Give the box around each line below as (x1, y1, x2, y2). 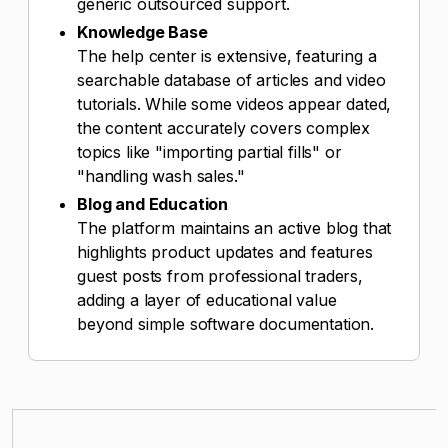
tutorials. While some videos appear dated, (77, 94, 392, 114)
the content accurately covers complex (77, 118, 371, 138)
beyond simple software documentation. (77, 314, 375, 334)
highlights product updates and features (77, 242, 373, 262)
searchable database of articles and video (77, 70, 386, 90)
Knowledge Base (77, 22, 208, 42)
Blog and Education (77, 194, 229, 214)
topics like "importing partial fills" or (77, 142, 342, 162)
